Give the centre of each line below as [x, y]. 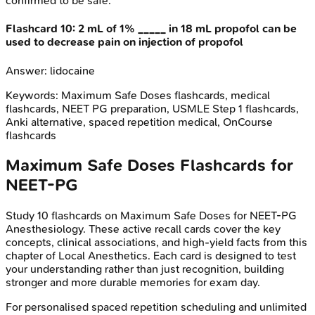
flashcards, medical [221, 95]
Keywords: [33, 95]
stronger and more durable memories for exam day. [133, 283]
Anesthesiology [44, 229]
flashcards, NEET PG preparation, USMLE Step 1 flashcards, [152, 108]
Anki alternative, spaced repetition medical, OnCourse [139, 122]
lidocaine [72, 70]
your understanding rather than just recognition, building [145, 269]
